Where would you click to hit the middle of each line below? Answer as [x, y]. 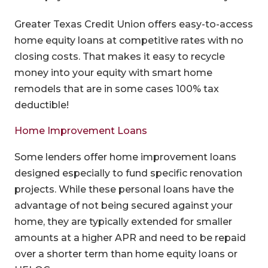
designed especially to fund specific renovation [128, 173]
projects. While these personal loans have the [124, 189]
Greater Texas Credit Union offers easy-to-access [133, 24]
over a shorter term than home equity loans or [126, 254]
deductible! [41, 105]
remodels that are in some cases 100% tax [116, 89]
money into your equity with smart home [113, 72]
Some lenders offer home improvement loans [125, 157]
